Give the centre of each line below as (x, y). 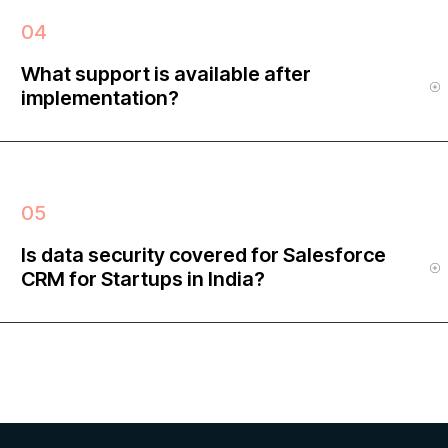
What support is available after (166, 73)
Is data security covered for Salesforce (203, 254)
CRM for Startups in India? (143, 278)
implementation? (100, 97)
